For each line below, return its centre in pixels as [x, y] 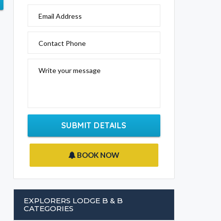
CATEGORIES [49, 209]
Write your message [70, 71]
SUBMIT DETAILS [94, 126]
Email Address [60, 16]
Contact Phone [62, 43]
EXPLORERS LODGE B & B [73, 201]
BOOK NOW [98, 155]
